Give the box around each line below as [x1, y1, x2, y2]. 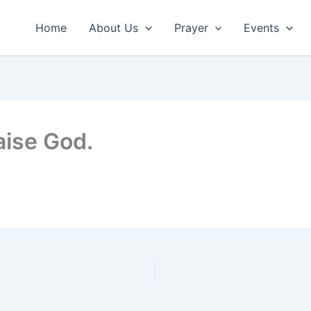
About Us [89, 21, 139, 35]
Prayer [174, 21, 208, 35]
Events [244, 21, 280, 35]
